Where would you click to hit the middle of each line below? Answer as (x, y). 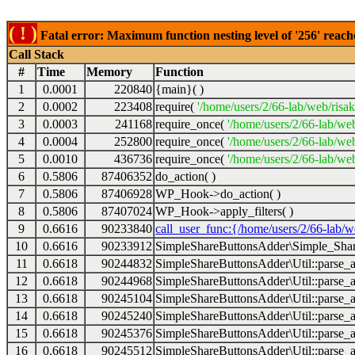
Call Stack (36, 54)
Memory (109, 72)
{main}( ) (179, 89)
